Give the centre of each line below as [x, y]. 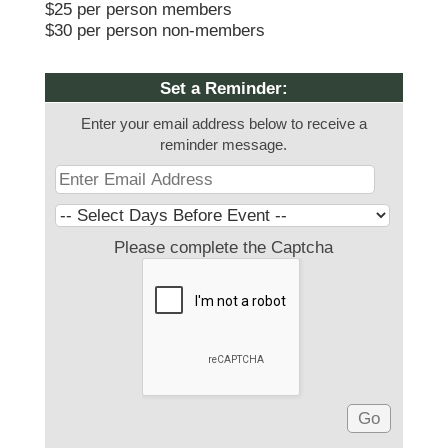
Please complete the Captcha [224, 247]
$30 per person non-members [154, 30]
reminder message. [224, 144]
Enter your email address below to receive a [223, 123]
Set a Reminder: [223, 88]
